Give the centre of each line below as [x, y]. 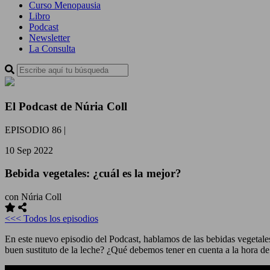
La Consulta [52, 49]
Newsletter [49, 38]
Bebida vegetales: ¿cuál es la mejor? [93, 174]
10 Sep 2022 [29, 150]
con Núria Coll [33, 197]
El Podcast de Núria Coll [66, 106]
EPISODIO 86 [33, 130]
